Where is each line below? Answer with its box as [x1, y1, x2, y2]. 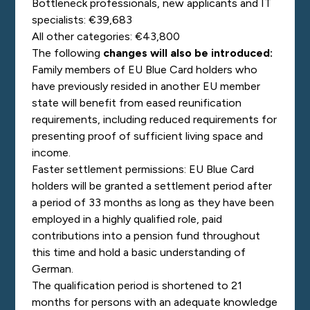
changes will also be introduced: [103, 46, 273, 60]
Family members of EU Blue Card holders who [32, 63, 258, 76]
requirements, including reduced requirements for [32, 113, 277, 126]
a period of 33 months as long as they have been [32, 196, 275, 209]
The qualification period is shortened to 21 [32, 279, 243, 292]
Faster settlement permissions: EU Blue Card [32, 163, 255, 176]
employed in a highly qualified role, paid [32, 212, 223, 226]
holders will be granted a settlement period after [32, 179, 273, 192]
